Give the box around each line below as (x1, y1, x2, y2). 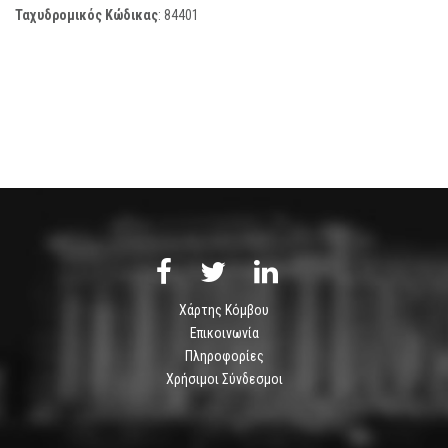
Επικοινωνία (189, 324, 259, 341)
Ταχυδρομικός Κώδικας (15, 6, 158, 23)
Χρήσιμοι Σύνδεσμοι (165, 370, 283, 387)
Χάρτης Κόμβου (179, 301, 269, 318)
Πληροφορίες (184, 347, 264, 364)
